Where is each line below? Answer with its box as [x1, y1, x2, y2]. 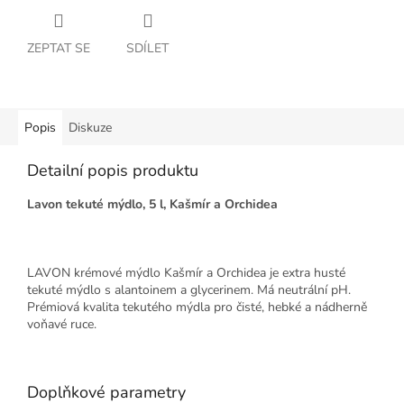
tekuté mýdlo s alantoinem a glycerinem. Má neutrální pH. [27, 281, 351, 299]
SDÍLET [126, 40, 169, 58]
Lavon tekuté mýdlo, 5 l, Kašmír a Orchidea [27, 196, 278, 214]
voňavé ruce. [27, 316, 96, 334]
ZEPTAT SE [27, 40, 90, 58]
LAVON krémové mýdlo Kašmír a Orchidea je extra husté [27, 264, 345, 282]
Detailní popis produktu [27, 160, 198, 182]
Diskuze [69, 119, 112, 137]
